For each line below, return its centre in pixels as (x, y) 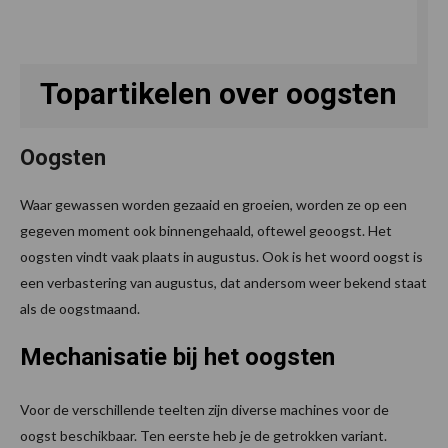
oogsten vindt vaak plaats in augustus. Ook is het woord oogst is (221, 256)
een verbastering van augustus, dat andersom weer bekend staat (223, 282)
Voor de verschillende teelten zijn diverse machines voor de (204, 409)
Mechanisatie (93, 356)
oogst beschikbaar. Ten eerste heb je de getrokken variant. (203, 435)
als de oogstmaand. (80, 308)
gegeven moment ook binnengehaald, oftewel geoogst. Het (206, 230)
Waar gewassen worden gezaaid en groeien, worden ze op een (213, 204)
